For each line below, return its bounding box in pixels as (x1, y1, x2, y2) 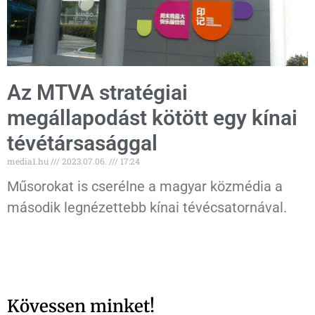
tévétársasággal (7, 131, 157, 156)
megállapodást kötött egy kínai (7, 105, 297, 131)
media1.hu (7, 155, 51, 167)
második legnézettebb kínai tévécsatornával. (7, 199, 287, 217)
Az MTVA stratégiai (7, 80, 188, 105)
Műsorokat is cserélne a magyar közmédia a (7, 178, 283, 195)
